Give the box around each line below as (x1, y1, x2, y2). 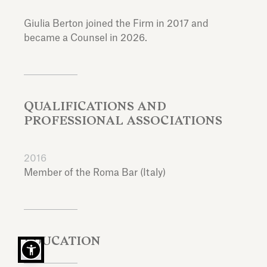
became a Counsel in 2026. (24, 33, 147, 43)
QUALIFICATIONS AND (24, 99, 166, 113)
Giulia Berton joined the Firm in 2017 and (24, 19, 209, 29)
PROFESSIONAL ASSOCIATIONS (24, 113, 222, 128)
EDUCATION (24, 234, 101, 248)
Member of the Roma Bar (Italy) (24, 168, 166, 178)
